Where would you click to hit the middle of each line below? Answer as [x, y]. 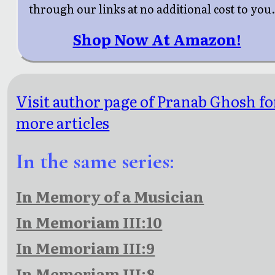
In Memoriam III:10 [89, 222]
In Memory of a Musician [110, 196]
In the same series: [95, 161]
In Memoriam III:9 [86, 248]
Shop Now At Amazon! [157, 39]
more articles [63, 122]
